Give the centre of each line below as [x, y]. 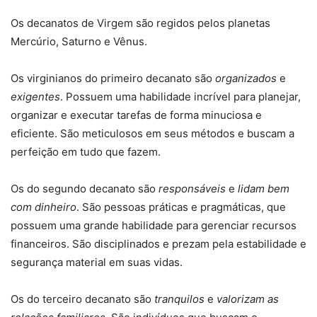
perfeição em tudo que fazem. [86, 152]
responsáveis [192, 189]
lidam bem [264, 189]
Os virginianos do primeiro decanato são [113, 79]
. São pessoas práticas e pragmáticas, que [181, 207]
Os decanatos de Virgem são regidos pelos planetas [140, 23]
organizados [246, 79]
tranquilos [179, 299]
